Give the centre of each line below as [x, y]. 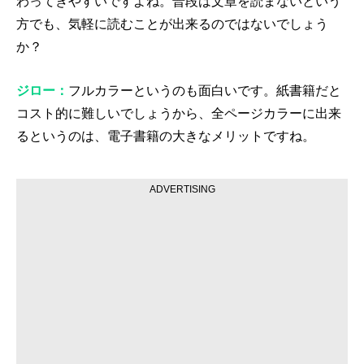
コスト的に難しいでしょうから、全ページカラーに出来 [179, 113]
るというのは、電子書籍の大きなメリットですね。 [166, 136]
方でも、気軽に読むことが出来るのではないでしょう [172, 24]
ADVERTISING [182, 190]
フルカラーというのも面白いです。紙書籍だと [205, 90]
